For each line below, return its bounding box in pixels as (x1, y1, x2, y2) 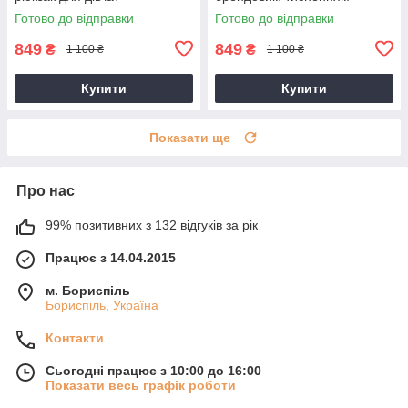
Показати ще (149, 129, 230, 145)
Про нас (16, 182, 75, 199)
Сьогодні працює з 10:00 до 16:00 (46, 362, 261, 378)
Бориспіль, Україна (46, 297, 158, 312)
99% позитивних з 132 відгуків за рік (46, 217, 258, 232)
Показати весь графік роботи (46, 377, 236, 393)
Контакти (46, 330, 104, 345)
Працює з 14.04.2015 (46, 250, 176, 265)
